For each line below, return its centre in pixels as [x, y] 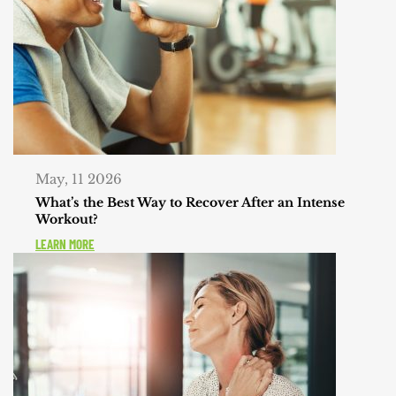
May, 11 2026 [79, 179]
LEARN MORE [65, 244]
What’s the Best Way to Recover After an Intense [190, 203]
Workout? [67, 220]
